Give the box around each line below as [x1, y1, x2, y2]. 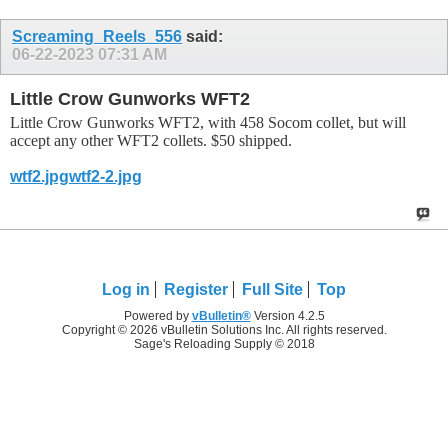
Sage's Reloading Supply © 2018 [133, 336, 315, 351]
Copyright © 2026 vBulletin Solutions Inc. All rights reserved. [61, 322, 387, 337]
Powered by [123, 308, 192, 323]
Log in [102, 280, 150, 298]
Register [164, 280, 228, 298]
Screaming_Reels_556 [12, 28, 182, 46]
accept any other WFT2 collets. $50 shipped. [10, 131, 292, 149]
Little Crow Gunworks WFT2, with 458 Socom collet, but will [10, 113, 406, 131]
